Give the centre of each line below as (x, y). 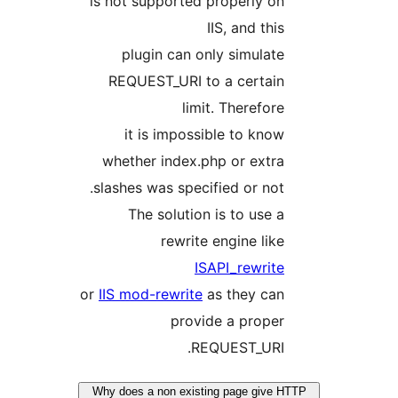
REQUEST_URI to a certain (304, 81)
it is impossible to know (312, 135)
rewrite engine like (330, 241)
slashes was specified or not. (296, 188)
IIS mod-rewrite (258, 295)
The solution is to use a (314, 215)
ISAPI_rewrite (347, 268)
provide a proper (335, 321)
